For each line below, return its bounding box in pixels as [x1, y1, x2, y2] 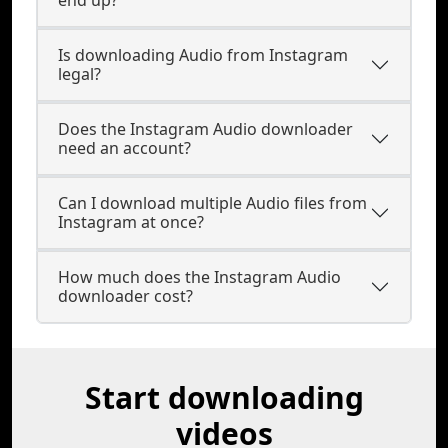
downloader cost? [58, 285, 193, 307]
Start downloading [84, 377, 364, 418]
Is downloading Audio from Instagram [58, 44, 348, 66]
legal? [58, 63, 101, 85]
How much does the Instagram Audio [58, 266, 341, 288]
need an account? [58, 137, 191, 159]
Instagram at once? [58, 211, 204, 233]
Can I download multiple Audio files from [58, 192, 367, 214]
